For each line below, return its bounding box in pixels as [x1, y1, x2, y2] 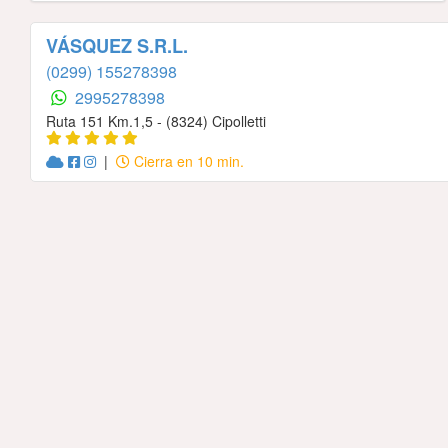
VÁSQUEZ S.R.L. [46, 32, 188, 59]
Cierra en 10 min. [130, 150, 244, 171]
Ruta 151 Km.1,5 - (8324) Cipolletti [46, 110, 266, 131]
